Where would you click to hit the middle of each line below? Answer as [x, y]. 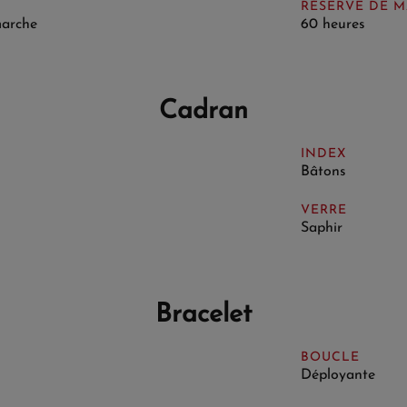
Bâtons [323, 171]
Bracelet [203, 314]
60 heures [333, 24]
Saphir [321, 228]
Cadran [203, 111]
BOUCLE [330, 357]
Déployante [338, 375]
